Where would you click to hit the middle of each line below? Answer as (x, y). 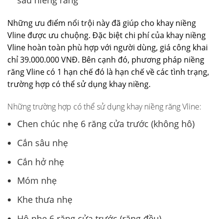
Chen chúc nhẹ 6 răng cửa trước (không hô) (106, 124)
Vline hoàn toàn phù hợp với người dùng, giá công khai (108, 48)
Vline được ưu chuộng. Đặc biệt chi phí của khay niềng (107, 35)
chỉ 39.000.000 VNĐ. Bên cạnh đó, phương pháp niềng (106, 60)
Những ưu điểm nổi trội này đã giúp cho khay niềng (102, 23)
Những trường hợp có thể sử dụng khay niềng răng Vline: (105, 107)
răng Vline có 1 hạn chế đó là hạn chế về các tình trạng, (108, 72)
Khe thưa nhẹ (45, 200)
